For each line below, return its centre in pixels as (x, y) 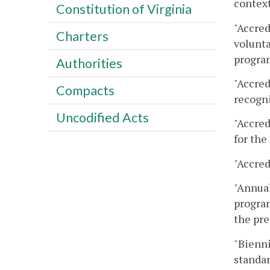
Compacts (85, 90)
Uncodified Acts (102, 117)
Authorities (89, 63)
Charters (82, 36)
